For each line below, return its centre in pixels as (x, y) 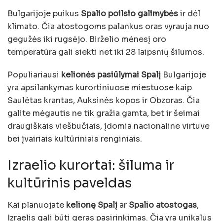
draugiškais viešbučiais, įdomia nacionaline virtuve (109, 126)
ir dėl (189, 13)
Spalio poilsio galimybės (129, 13)
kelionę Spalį (92, 205)
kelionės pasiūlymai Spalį (111, 74)
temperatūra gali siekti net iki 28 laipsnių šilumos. (106, 52)
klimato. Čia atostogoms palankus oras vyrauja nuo (108, 26)
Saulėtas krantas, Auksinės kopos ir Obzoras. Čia (104, 100)
